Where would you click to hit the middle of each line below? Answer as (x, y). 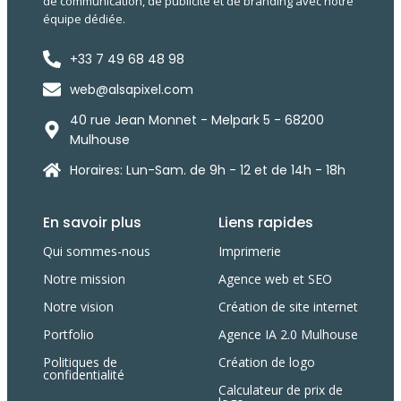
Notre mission (84, 279)
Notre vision (78, 307)
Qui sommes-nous (97, 252)
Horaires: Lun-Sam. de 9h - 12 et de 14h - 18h (208, 171)
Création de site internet (288, 307)
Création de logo (267, 363)
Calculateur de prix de (281, 390)
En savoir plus (92, 223)
